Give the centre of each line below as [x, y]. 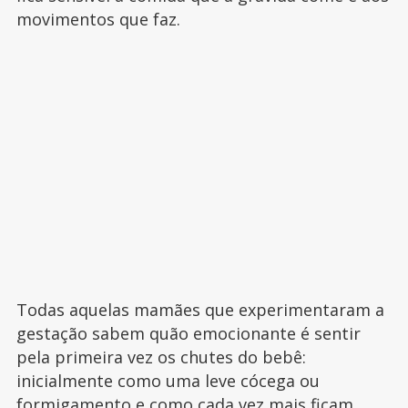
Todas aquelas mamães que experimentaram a [200, 310]
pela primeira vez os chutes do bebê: [161, 357]
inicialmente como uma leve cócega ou [168, 381]
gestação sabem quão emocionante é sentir [188, 333]
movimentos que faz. [100, 19]
